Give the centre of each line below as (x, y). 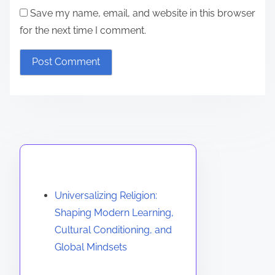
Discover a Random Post (98, 171)
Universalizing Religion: (106, 195)
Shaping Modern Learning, (114, 212)
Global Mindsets (91, 247)
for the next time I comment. (83, 30)
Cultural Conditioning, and (113, 230)
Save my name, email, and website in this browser (143, 13)
